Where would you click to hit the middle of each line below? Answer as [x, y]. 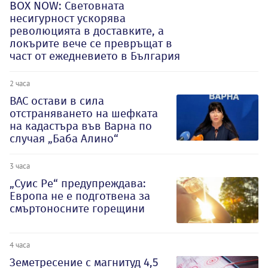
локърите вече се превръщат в [91, 43]
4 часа [20, 244]
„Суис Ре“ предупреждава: [78, 183]
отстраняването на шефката [84, 113]
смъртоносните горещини [77, 208]
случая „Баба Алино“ [64, 138]
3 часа [20, 165]
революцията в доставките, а [87, 31]
